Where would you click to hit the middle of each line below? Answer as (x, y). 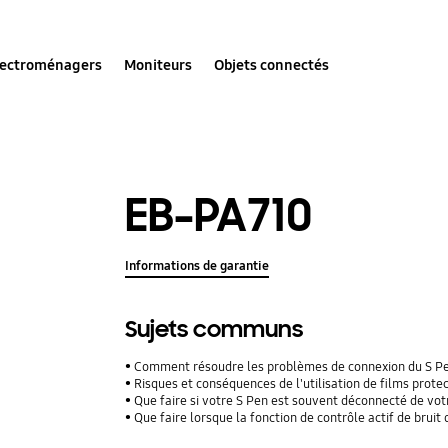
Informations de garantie (197, 266)
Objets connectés (272, 64)
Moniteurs (158, 64)
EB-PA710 (219, 215)
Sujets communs (214, 330)
